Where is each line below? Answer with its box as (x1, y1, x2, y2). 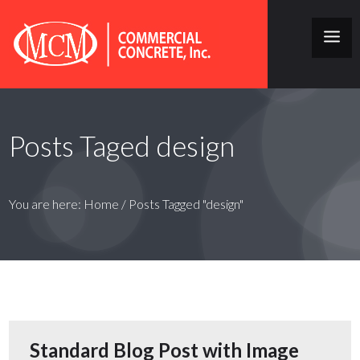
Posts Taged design (9, 129, 235, 162)
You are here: (9, 196, 84, 211)
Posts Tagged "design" (129, 196, 244, 211)
